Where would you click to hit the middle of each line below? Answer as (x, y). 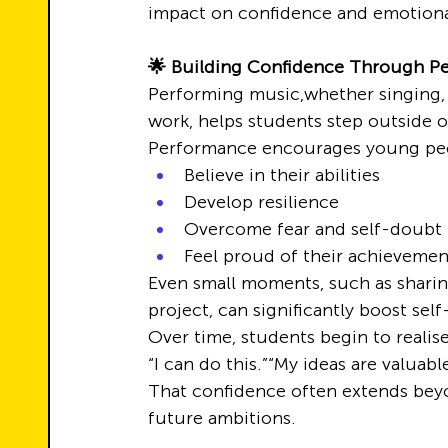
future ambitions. (222, 418)
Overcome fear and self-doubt (313, 229)
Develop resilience (261, 202)
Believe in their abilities (282, 175)
